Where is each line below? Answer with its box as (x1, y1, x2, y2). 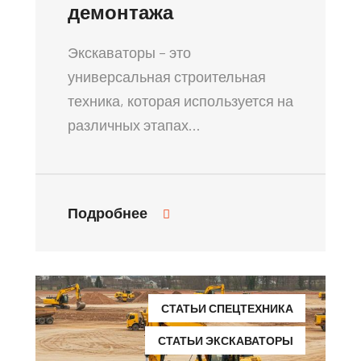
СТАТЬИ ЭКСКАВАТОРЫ (158, 333, 293, 347)
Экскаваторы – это (68, 43, 191, 61)
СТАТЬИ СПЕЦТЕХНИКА (161, 301, 293, 315)
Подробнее (68, 203, 151, 222)
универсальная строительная (68, 67, 266, 85)
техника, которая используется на (68, 91, 293, 110)
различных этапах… (68, 115, 201, 134)
